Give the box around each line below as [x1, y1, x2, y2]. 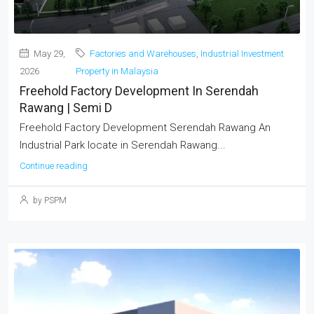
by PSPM [31, 196, 67, 206]
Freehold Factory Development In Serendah [20, 83, 259, 99]
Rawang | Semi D [20, 100, 112, 116]
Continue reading [20, 161, 88, 172]
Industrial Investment [200, 48, 284, 60]
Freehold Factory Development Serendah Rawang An [20, 121, 271, 135]
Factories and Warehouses [89, 48, 196, 60]
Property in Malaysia [75, 66, 158, 77]
